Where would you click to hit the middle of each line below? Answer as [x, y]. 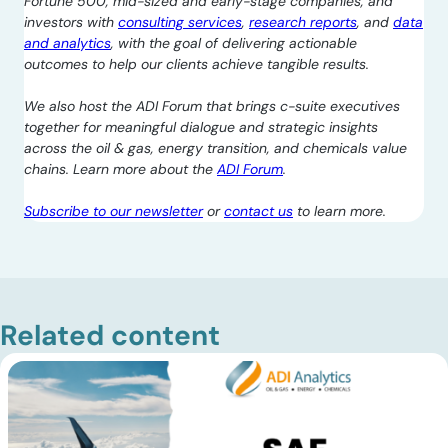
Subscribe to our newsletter [113, 210]
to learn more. [339, 210]
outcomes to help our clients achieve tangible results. [196, 63]
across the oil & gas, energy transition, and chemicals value [215, 147]
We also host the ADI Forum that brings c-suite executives [212, 105]
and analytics [67, 42]
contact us [258, 210]
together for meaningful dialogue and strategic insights [201, 126]
